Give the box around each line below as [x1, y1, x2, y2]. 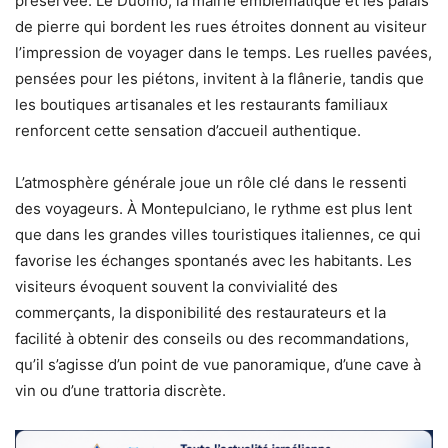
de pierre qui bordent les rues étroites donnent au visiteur [15, 17, 427, 36]
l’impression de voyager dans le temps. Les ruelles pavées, [15, 43, 432, 62]
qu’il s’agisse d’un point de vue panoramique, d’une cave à [15, 355, 421, 374]
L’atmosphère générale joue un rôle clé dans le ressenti [15, 173, 407, 192]
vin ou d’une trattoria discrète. [15, 381, 226, 400]
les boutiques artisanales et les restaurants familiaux [15, 95, 388, 114]
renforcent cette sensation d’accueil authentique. [15, 121, 361, 140]
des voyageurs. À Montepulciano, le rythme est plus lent [15, 199, 412, 218]
